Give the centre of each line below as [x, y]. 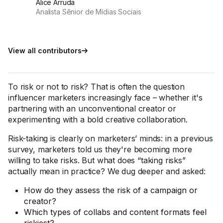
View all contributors [45, 51]
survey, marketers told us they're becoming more [100, 149]
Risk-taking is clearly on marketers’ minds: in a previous [111, 138]
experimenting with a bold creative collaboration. [98, 119]
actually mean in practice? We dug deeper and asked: [107, 171]
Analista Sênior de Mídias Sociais [89, 12]
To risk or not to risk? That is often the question [96, 87]
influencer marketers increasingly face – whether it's [105, 98]
